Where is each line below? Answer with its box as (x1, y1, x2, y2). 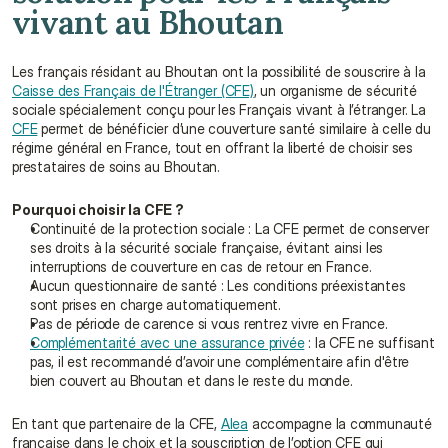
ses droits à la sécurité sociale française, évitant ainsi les (30, 239, 384, 256)
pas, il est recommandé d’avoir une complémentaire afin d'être (30, 353, 410, 370)
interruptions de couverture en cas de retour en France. (30, 258, 372, 275)
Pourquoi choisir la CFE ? (12, 201, 184, 218)
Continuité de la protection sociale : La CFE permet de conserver (30, 220, 429, 237)
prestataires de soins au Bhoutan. (12, 158, 221, 175)
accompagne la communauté (248, 415, 432, 432)
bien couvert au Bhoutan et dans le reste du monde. (30, 372, 353, 389)
